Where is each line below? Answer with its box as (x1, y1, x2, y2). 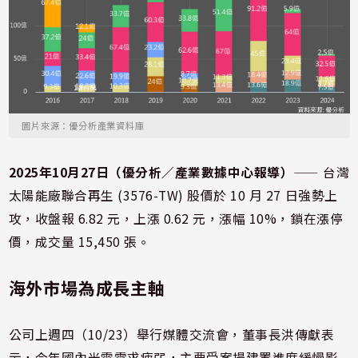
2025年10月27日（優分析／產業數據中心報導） (8, 163, 294, 182)
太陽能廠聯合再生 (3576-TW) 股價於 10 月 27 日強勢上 (8, 186, 338, 205)
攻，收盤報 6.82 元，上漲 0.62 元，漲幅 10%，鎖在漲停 (8, 209, 344, 229)
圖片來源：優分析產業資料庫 (22, 119, 145, 133)
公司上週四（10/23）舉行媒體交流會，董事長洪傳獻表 (8, 325, 335, 344)
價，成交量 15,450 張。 (8, 233, 151, 252)
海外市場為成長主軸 (8, 276, 165, 300)
